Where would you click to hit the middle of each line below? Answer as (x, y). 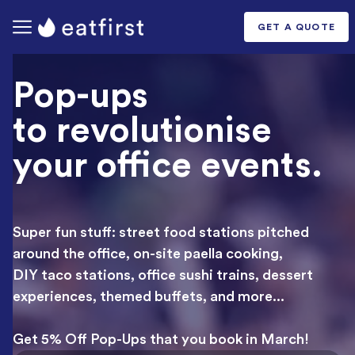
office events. (209, 166)
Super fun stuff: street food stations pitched (161, 232)
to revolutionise (142, 131)
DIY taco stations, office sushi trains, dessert (163, 275)
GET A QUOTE (296, 27)
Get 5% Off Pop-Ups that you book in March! (161, 339)
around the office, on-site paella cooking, (148, 254)
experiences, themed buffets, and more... (149, 296)
